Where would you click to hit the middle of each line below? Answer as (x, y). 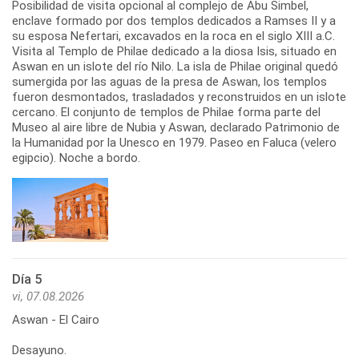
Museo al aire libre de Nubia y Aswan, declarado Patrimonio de (176, 127)
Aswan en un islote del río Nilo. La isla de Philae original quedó (175, 66)
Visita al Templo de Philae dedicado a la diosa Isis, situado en (174, 51)
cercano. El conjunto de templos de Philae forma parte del (166, 112)
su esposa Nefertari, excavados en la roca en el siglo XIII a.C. (173, 36)
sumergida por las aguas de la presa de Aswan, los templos (169, 81)
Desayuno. (39, 350)
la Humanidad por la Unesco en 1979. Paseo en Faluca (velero (174, 142)
